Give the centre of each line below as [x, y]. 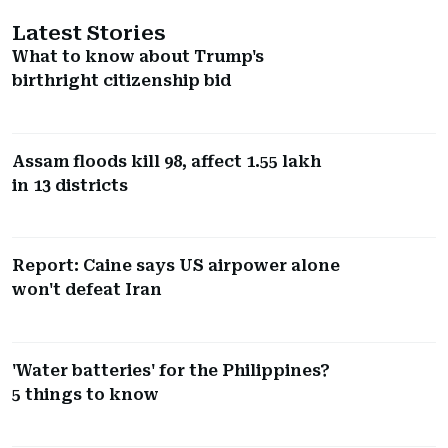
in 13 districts [70, 185]
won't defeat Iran [87, 290]
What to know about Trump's [138, 57]
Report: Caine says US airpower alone [176, 266]
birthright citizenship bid [121, 81]
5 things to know [85, 394]
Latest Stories [89, 33]
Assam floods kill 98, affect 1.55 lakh [166, 161]
